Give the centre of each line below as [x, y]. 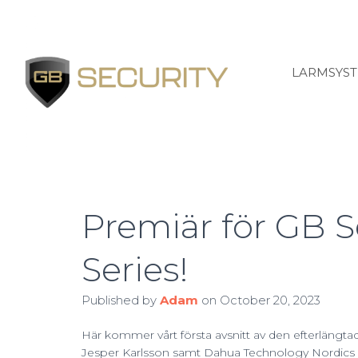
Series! [135, 269]
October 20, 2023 [270, 300]
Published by [121, 300]
